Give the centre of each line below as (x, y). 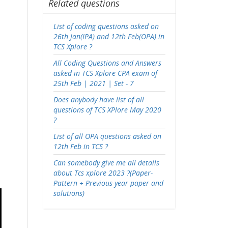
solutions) (69, 193)
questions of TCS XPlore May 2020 (107, 110)
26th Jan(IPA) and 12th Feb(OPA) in (109, 36)
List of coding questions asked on (106, 26)
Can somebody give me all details (106, 163)
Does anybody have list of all (98, 99)
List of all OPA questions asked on (107, 136)
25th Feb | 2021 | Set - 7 (93, 83)
